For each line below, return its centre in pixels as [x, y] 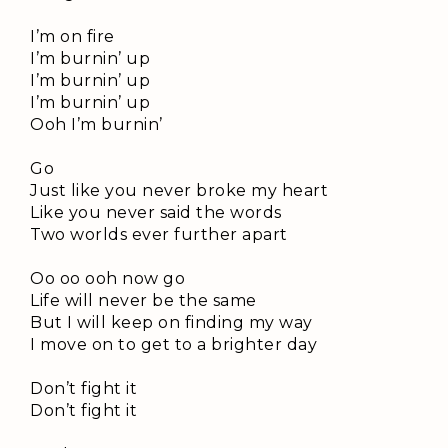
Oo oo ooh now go [107, 279]
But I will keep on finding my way [171, 323]
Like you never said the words [156, 213]
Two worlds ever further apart [159, 235]
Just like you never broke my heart [179, 191]
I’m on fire [72, 37]
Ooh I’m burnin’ [96, 125]
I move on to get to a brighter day [173, 345]
